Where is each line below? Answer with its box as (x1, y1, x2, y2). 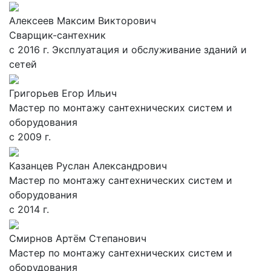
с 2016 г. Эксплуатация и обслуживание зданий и (9, 43, 247, 56)
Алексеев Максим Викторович (9, 14, 156, 27)
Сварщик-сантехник (9, 28, 106, 41)
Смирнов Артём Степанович (9, 232, 146, 244)
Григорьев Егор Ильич (9, 87, 117, 99)
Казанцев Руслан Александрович (9, 159, 167, 172)
